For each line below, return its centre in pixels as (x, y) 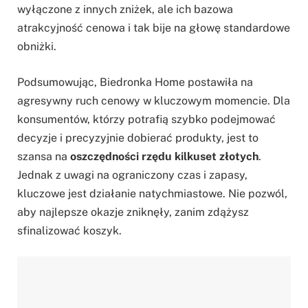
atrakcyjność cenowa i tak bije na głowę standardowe (154, 28)
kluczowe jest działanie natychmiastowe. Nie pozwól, (152, 193)
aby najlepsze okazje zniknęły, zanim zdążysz (133, 212)
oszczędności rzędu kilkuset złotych (164, 156)
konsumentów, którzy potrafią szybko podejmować (146, 119)
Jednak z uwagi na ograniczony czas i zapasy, (132, 175)
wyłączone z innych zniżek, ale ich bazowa (125, 10)
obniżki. (37, 47)
